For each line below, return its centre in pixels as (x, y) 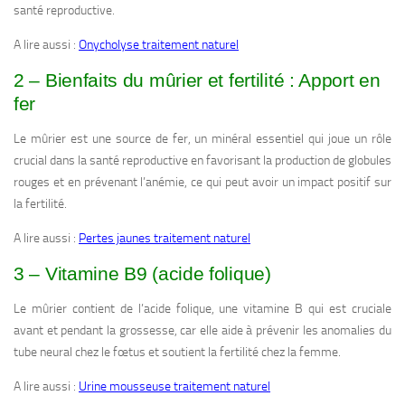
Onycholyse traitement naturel (159, 45)
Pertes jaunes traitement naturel (165, 239)
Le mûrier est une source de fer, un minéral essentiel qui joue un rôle (202, 139)
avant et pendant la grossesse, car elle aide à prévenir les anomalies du (202, 331)
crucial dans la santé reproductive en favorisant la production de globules (202, 161)
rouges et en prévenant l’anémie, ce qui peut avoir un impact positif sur (202, 183)
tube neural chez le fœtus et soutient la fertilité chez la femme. (177, 353)
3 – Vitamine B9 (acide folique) (142, 274)
